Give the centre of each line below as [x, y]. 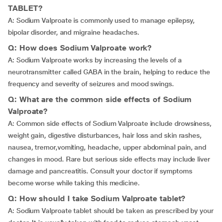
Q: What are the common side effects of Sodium [100, 99]
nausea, [22, 147]
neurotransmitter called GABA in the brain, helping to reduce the [109, 72]
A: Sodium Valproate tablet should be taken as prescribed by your [111, 211]
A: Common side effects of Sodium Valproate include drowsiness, [110, 123]
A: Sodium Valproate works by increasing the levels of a [95, 60]
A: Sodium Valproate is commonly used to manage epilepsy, [101, 20]
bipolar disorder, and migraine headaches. [74, 32]
